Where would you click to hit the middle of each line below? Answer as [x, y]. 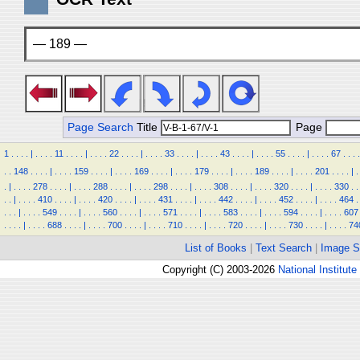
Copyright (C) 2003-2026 [220, 269]
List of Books [216, 248]
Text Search [284, 248]
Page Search [100, 127]
